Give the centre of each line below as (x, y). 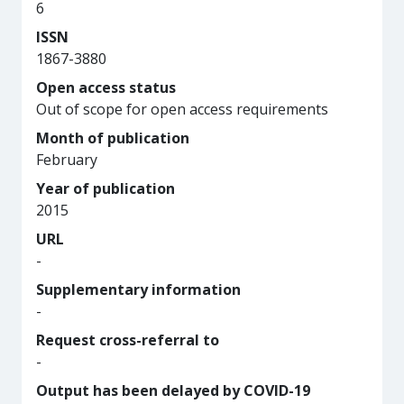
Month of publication (113, 138)
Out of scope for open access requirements (182, 109)
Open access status (106, 87)
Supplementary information (138, 289)
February (67, 160)
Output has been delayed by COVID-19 (173, 390)
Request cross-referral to (128, 340)
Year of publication (106, 188)
